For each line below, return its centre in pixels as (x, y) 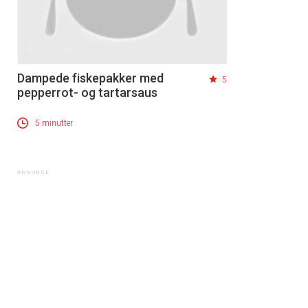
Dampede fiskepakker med (90, 78)
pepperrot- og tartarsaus (87, 93)
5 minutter (54, 123)
